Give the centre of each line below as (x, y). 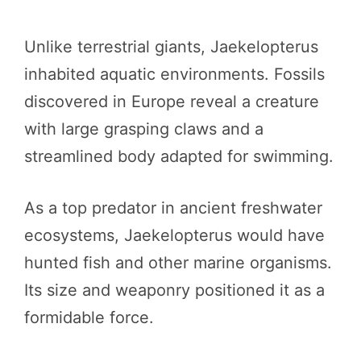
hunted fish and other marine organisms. (178, 262)
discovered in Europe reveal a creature (172, 101)
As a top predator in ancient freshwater (173, 207)
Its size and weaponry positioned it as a (174, 290)
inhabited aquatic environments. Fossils (174, 74)
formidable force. (89, 317)
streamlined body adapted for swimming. (179, 156)
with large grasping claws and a (144, 129)
